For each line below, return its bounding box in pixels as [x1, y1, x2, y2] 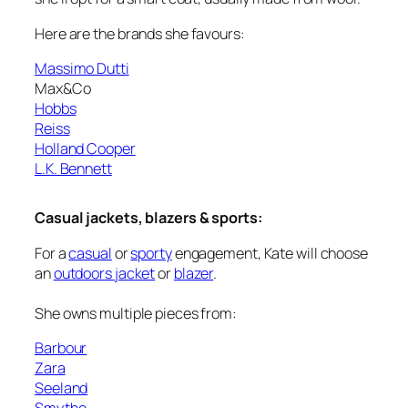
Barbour [35, 337, 87, 358]
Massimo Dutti [35, 57, 129, 78]
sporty [130, 242, 172, 263]
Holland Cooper [35, 138, 136, 158]
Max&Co [35, 77, 91, 98]
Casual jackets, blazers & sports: [35, 208, 263, 229]
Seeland [35, 377, 88, 398]
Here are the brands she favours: [35, 23, 245, 44]
